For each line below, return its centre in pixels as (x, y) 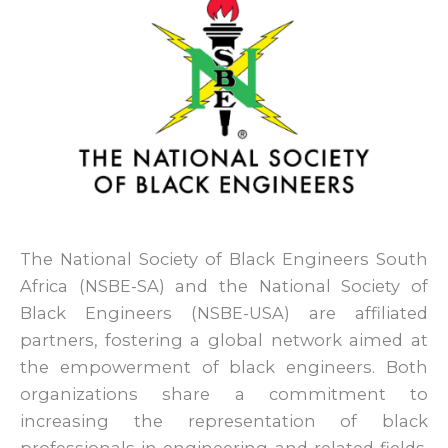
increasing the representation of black (224, 420)
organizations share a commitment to (224, 393)
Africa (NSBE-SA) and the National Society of (224, 285)
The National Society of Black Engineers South (224, 258)
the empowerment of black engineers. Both (224, 366)
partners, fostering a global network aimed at (224, 339)
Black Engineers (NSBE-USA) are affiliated (224, 312)
